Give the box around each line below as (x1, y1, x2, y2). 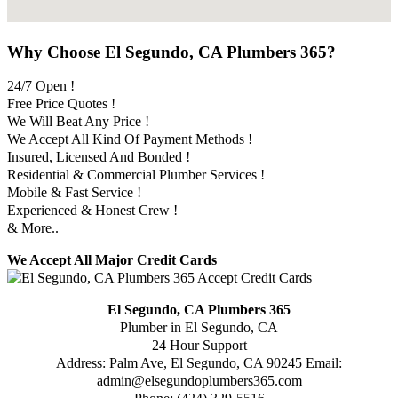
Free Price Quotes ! (7, 96, 115, 112)
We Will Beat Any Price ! (7, 114, 149, 130)
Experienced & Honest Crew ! (7, 203, 178, 219)
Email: (306, 355, 342, 371)
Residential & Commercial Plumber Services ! (7, 167, 265, 183)
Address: (56, 355, 109, 371)
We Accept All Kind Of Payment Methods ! (7, 131, 252, 147)
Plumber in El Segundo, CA (120, 320, 278, 336)
